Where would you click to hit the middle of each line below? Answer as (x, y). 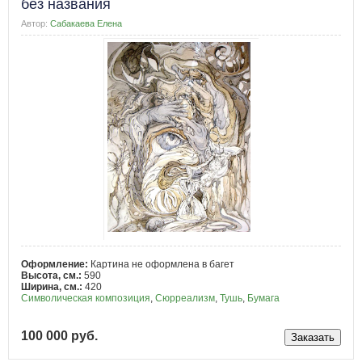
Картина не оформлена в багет (162, 264)
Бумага (263, 298)
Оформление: (56, 264)
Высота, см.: (53, 275)
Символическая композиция (86, 298)
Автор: (34, 23)
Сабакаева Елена (86, 23)
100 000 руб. (59, 335)
